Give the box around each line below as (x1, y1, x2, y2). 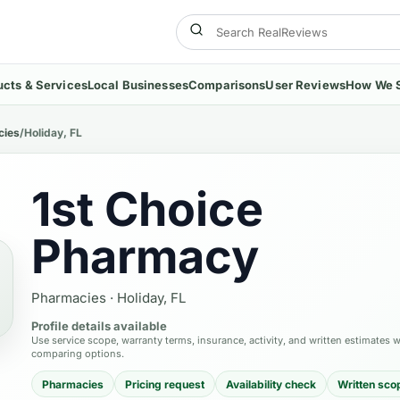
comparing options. (31, 347, 124, 360)
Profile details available (31, 319, 167, 333)
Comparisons (188, 77, 266, 92)
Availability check (226, 377, 316, 391)
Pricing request (125, 377, 204, 391)
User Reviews (265, 77, 346, 92)
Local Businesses (87, 77, 188, 92)
